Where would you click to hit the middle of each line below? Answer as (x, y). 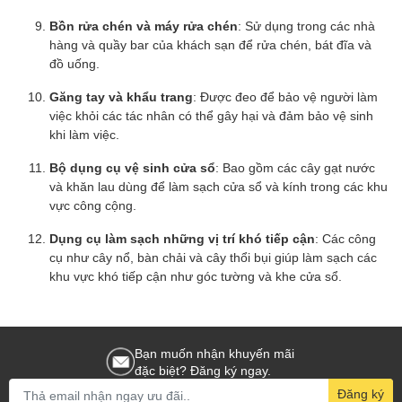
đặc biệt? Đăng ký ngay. (203, 370)
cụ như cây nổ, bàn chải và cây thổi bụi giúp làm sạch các (213, 257)
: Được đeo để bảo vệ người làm (285, 96)
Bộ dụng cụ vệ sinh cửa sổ (132, 167)
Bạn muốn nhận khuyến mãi (214, 353)
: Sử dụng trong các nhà (306, 25)
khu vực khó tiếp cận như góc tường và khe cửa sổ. (196, 275)
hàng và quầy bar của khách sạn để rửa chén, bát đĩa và (210, 44)
